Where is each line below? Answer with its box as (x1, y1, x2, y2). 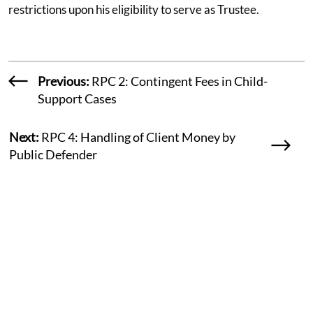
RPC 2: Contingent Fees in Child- (89, 73, 268, 89)
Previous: (37, 73, 89, 89)
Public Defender (9, 146, 97, 162)
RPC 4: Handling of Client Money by (39, 129, 235, 145)
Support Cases (37, 90, 117, 106)
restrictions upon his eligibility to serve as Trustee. (8, 1, 259, 17)
